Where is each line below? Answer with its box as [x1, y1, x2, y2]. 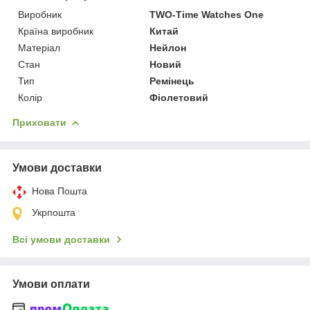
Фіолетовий [149, 92, 209, 104]
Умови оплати [12, 278, 90, 291]
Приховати [12, 117, 66, 129]
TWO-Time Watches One [149, 9, 264, 21]
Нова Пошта [32, 185, 87, 197]
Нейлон [149, 42, 187, 54]
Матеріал [18, 42, 60, 54]
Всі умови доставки [12, 234, 110, 246]
